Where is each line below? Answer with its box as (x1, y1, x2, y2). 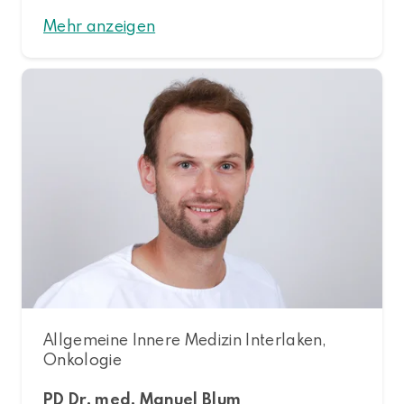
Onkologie (43, 349, 122, 371)
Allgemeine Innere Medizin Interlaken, (43, 329, 326, 351)
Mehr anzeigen (43, 14, 156, 36)
